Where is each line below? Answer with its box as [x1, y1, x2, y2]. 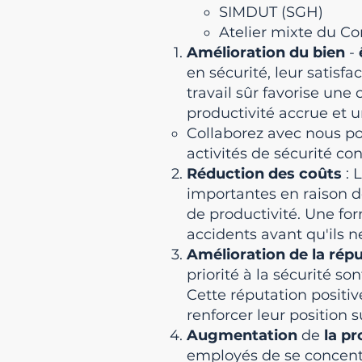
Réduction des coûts [187, 165, 342, 183]
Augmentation [187, 326, 297, 344]
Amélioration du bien [187, 44, 345, 61]
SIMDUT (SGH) [219, 3, 323, 21]
